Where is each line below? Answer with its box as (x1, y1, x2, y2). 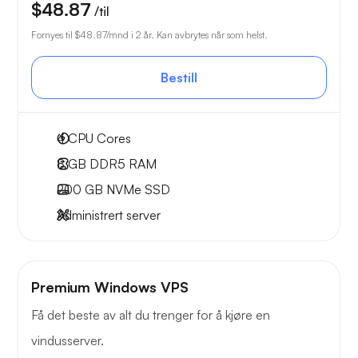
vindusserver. (31, 332, 104, 349)
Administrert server (57, 207, 161, 224)
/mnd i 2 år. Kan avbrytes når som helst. (106, 29, 268, 42)
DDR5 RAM (86, 156, 157, 173)
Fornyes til (31, 29, 75, 42)
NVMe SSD (103, 181, 170, 198)
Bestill (161, 70, 197, 86)
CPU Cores (65, 130, 131, 147)
